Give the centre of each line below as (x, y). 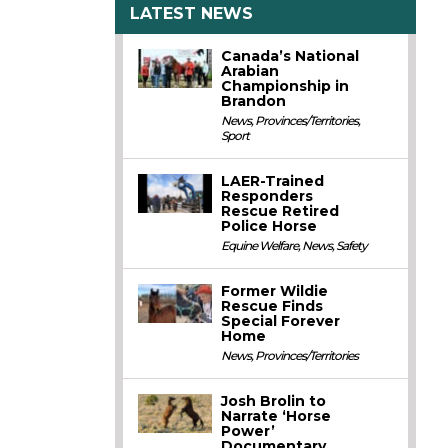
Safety (352, 246)
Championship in (285, 86)
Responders (267, 196)
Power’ (248, 431)
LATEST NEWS (192, 13)
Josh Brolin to (274, 401)
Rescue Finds (272, 306)
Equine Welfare (260, 246)
